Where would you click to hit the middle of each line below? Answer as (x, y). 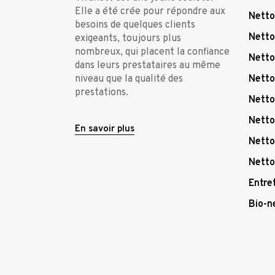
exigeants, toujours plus (128, 39)
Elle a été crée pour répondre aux (150, 12)
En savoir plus (105, 129)
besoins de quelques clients (135, 25)
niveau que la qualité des (129, 79)
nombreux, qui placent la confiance (152, 52)
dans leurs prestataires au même (148, 66)
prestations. (102, 93)
